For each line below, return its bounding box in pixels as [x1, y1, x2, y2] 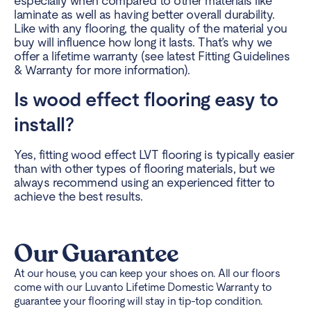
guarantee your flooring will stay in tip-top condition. [14, 294, 263, 308]
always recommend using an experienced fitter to [14, 175, 275, 190]
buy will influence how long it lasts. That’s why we [14, 34, 272, 49]
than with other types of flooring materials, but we [14, 161, 275, 176]
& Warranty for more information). [14, 62, 190, 77]
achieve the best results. [14, 189, 143, 204]
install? [14, 113, 74, 136]
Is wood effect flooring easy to [14, 88, 278, 111]
